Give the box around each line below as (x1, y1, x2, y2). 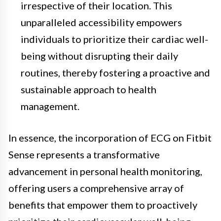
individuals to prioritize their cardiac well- (21, 33, 208, 45)
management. (21, 100, 79, 112)
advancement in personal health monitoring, (8, 165, 202, 177)
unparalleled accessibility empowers (21, 16, 182, 28)
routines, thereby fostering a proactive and (21, 66, 210, 78)
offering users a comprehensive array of (8, 182, 184, 194)
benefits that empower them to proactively (8, 198, 197, 211)
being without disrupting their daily (21, 49, 178, 62)
